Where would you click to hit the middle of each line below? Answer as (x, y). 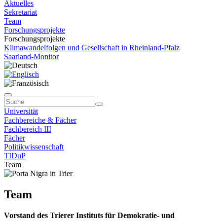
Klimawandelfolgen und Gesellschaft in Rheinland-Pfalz (92, 48)
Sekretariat (20, 12)
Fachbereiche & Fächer (40, 120)
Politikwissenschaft (34, 147)
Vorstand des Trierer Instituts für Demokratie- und (89, 215)
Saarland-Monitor (31, 56)
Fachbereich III (28, 129)
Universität (21, 111)
